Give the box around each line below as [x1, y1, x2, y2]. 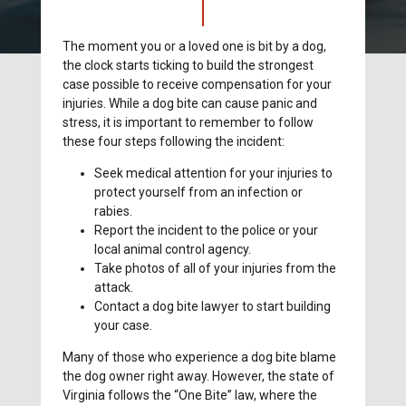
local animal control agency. [94, 242, 252, 257]
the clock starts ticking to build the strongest [63, 58, 314, 73]
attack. [94, 280, 134, 295]
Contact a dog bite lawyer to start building [94, 299, 332, 314]
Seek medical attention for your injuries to [94, 166, 333, 181]
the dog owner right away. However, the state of [63, 369, 335, 384]
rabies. [94, 204, 133, 219]
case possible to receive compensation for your [63, 77, 333, 92]
